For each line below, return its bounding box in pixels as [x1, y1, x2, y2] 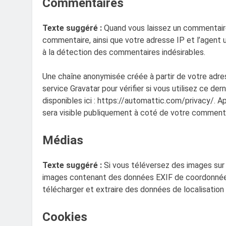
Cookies [42, 209, 87, 224]
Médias [42, 133, 83, 147]
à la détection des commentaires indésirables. [42, 47, 205, 57]
